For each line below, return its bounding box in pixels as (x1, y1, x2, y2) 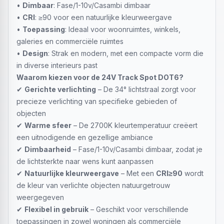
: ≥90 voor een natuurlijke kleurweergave (35, 13, 172, 21)
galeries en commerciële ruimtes (16, 37, 123, 45)
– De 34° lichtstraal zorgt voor (96, 85, 196, 93)
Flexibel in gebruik (24, 205, 88, 213)
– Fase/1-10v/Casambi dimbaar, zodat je (71, 145, 202, 153)
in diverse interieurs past (16, 61, 97, 69)
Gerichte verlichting (24, 85, 96, 93)
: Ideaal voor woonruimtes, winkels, (65, 25, 180, 33)
